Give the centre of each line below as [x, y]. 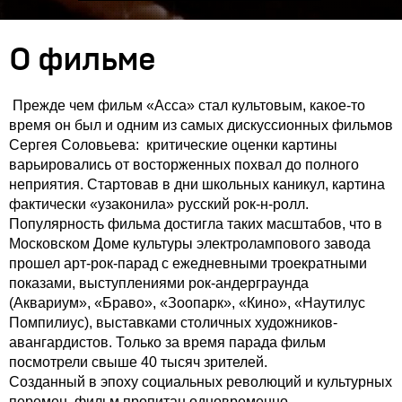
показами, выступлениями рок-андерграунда [159, 283]
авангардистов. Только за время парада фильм [167, 342]
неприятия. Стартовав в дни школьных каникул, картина [197, 184]
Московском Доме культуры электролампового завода [190, 244]
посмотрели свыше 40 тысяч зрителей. [138, 362]
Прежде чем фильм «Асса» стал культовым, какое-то [187, 105]
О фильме [82, 60]
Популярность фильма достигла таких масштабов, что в [196, 224]
